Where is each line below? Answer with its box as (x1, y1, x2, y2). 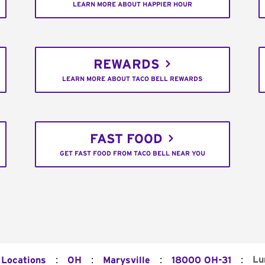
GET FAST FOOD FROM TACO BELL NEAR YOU (59, 150, 205, 157)
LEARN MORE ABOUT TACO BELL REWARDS (62, 76, 203, 83)
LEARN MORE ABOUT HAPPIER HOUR (72, 1, 192, 8)
